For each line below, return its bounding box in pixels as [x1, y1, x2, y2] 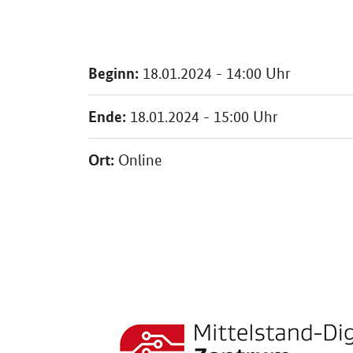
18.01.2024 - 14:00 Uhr [139, 64, 291, 83]
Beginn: [88, 62, 139, 83]
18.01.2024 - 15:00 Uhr [126, 107, 278, 126]
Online [114, 150, 162, 169]
